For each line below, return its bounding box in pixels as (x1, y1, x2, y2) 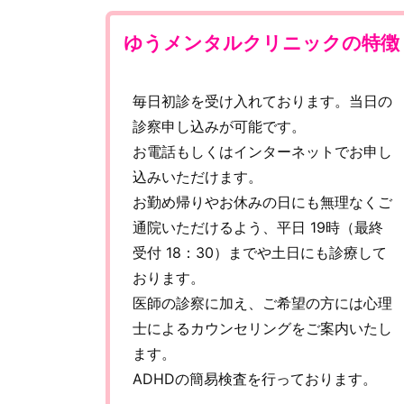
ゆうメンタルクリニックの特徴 (124, 31, 399, 54)
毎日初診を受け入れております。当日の (133, 92, 392, 111)
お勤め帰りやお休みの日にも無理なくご (133, 193, 392, 212)
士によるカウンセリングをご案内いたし (133, 319, 392, 338)
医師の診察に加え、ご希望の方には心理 (133, 294, 392, 313)
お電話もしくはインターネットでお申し (133, 142, 392, 161)
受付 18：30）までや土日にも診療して (133, 243, 387, 262)
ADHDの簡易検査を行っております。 (133, 370, 377, 389)
